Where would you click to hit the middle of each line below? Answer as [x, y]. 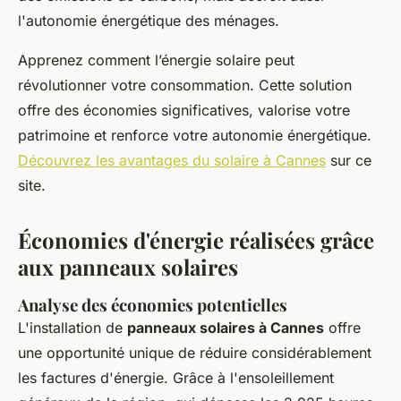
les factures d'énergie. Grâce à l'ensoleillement [176, 377]
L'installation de [73, 327]
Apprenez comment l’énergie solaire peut [156, 60]
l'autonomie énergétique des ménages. [149, 20]
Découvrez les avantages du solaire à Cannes [172, 160]
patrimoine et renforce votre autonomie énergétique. [195, 135]
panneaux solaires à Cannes [226, 327]
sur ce [349, 160]
